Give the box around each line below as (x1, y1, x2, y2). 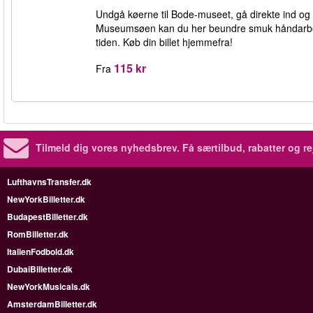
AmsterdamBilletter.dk (7, 298, 97, 310)
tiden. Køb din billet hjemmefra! (96, 35, 233, 49)
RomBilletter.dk (7, 228, 68, 240)
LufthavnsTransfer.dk (7, 175, 92, 188)
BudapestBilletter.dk (7, 210, 88, 223)
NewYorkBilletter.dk (7, 193, 85, 205)
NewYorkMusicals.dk (7, 280, 90, 293)
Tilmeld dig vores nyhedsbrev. (36, 140, 180, 154)
